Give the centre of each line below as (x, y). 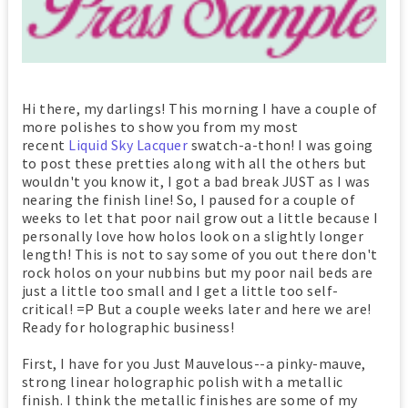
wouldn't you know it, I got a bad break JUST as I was (196, 181)
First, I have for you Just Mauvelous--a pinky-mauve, (194, 363)
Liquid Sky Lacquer (128, 144)
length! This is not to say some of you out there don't (199, 254)
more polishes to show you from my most (160, 126)
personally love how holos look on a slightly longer (193, 235)
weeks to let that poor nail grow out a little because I (200, 217)
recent (45, 144)
